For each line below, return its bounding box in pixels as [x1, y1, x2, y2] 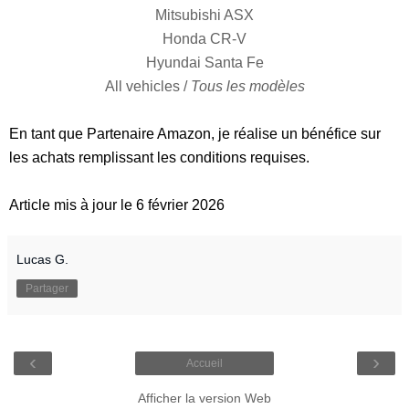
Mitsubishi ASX [155, 6, 254, 23]
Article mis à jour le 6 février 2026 [9, 196, 225, 213]
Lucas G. [16, 251, 68, 267]
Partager [26, 281, 68, 295]
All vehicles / [104, 78, 191, 94]
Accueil [186, 356, 223, 370]
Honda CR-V [163, 30, 246, 47]
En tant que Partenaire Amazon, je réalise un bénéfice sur [9, 125, 381, 142]
